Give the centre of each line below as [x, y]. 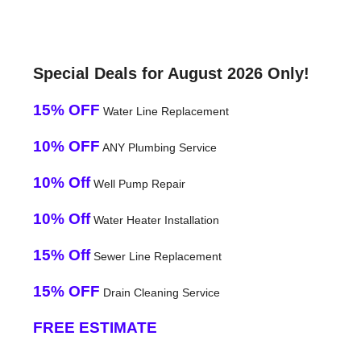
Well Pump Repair [137, 183]
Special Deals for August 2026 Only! [171, 73]
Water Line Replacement [164, 111]
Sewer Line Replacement [156, 256]
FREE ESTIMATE [95, 327]
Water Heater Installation [154, 220]
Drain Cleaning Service [160, 292]
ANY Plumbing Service [158, 147]
